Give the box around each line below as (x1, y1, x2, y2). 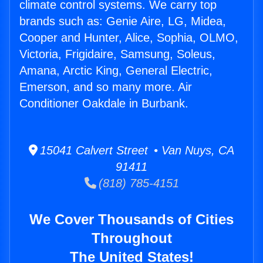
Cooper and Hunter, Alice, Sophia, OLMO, (19, 31, 238, 45)
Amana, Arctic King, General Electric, (19, 64, 213, 77)
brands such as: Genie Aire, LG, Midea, (19, 15, 226, 28)
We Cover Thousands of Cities (29, 211, 234, 228)
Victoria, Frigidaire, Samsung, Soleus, (19, 48, 215, 61)
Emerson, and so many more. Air (19, 80, 192, 94)
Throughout (91, 230, 172, 247)
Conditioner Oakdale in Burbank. (19, 97, 188, 110)
